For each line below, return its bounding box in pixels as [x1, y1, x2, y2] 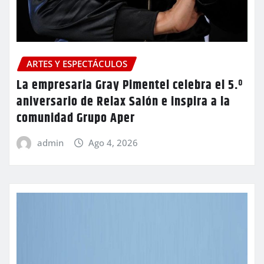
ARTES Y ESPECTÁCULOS [27, 57, 127, 70]
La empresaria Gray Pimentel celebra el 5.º [16, 75, 243, 95]
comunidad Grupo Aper [16, 108, 135, 128]
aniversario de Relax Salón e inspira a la [16, 91, 230, 112]
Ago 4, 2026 [88, 136, 138, 148]
